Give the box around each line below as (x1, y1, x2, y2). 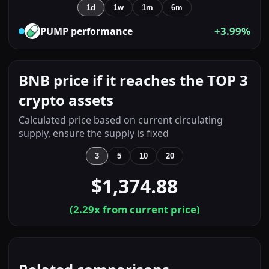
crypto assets (19, 89, 113, 110)
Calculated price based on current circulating (19, 113, 223, 127)
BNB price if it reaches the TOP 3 (19, 70, 248, 90)
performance (68, 24, 133, 38)
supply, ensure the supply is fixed (19, 126, 169, 140)
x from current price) (94, 202, 200, 216)
